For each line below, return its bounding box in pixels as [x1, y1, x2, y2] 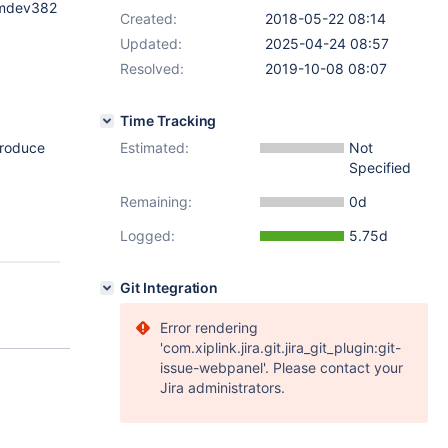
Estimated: [120, 139, 189, 156]
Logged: [120, 227, 175, 244]
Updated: [120, 35, 182, 52]
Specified [349, 159, 411, 176]
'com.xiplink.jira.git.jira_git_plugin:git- [160, 339, 401, 356]
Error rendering [160, 319, 258, 336]
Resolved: [120, 60, 184, 77]
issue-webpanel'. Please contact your [160, 359, 403, 376]
